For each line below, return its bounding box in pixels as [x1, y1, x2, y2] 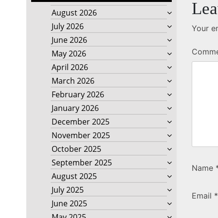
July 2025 [51, 184, 84, 196]
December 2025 [51, 116, 109, 127]
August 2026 [51, 7, 97, 18]
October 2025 [51, 144, 101, 155]
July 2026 [51, 21, 84, 32]
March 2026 [51, 75, 94, 87]
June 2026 [51, 35, 87, 46]
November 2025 [51, 130, 110, 141]
